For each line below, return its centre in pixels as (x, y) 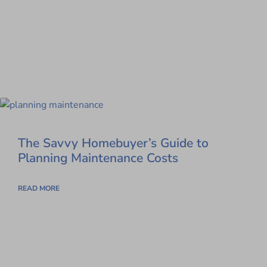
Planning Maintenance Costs (98, 158)
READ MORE (39, 188)
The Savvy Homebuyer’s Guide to (113, 143)
